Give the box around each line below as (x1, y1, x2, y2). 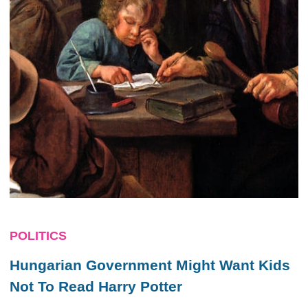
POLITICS (10, 229, 67, 243)
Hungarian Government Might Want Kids (10, 257, 290, 273)
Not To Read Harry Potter (10, 278, 182, 294)
